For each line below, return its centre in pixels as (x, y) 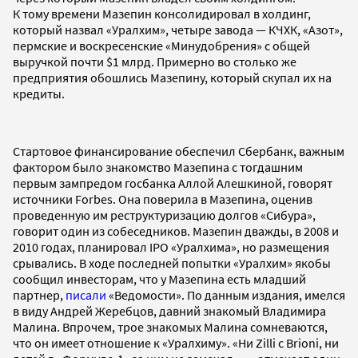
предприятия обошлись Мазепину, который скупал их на (172, 78)
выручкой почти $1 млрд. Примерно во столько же (155, 62)
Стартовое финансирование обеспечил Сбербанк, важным (179, 151)
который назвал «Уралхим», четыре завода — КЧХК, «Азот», (178, 30)
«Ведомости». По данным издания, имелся (226, 295)
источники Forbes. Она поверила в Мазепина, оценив (163, 199)
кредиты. (39, 94)
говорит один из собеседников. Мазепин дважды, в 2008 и (176, 231)
